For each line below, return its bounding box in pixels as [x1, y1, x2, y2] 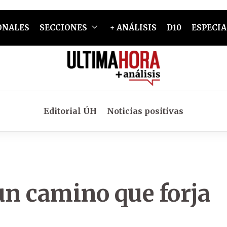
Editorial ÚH [44, 106, 97, 116]
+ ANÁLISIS [109, 23, 157, 32]
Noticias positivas [107, 106, 183, 116]
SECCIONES [39, 23, 87, 32]
